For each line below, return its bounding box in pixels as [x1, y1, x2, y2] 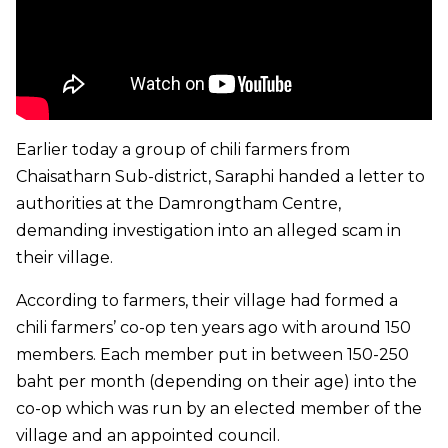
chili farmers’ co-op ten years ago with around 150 [16, 317, 411, 337]
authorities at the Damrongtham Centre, [16, 193, 341, 213]
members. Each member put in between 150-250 [16, 344, 409, 364]
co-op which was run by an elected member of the [16, 398, 422, 418]
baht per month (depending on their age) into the [16, 371, 417, 391]
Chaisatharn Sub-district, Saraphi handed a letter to [16, 166, 425, 186]
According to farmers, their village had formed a [16, 290, 398, 310]
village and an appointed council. [16, 425, 280, 445]
